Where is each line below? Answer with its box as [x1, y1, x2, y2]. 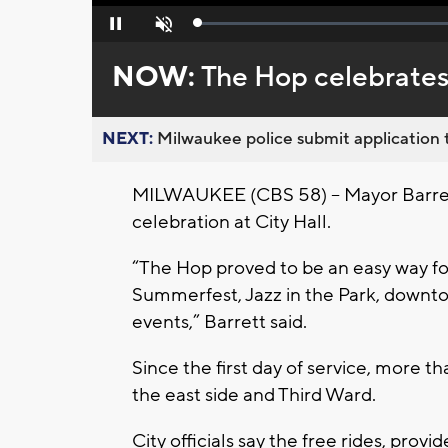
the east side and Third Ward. [132, 383, 376, 408]
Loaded [198, 20, 240, 35]
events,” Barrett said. [132, 310, 307, 335]
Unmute [140, 22, 183, 37]
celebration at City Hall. [132, 210, 331, 235]
